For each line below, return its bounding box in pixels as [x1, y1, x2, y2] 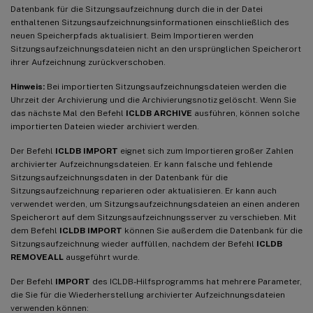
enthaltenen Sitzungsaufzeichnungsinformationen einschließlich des [10, 17, 289, 27]
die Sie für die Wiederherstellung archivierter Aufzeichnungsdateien [10, 289, 285, 300]
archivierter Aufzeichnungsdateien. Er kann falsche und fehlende [10, 159, 272, 169]
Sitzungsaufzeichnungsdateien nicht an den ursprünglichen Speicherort [10, 43, 301, 54]
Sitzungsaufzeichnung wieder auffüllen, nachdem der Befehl [10, 238, 256, 249]
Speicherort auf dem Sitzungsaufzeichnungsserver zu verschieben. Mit [10, 212, 296, 222]
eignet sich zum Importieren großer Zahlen [118, 145, 293, 156]
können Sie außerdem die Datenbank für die [122, 225, 303, 235]
